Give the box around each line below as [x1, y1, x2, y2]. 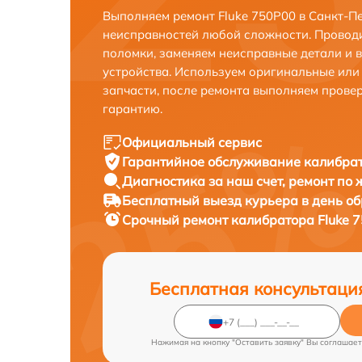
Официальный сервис [122, 134, 262, 150]
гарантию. [103, 101, 162, 116]
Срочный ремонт [122, 212, 231, 228]
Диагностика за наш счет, [122, 173, 288, 189]
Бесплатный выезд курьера [122, 192, 301, 208]
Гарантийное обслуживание [122, 154, 304, 170]
